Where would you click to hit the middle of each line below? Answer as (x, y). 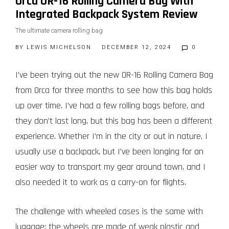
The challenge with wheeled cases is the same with (109, 211)
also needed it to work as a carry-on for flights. (101, 182)
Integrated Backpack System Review (107, 14)
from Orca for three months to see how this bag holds (114, 90)
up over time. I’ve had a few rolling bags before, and (110, 106)
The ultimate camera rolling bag (59, 30)
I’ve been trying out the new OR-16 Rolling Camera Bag (114, 75)
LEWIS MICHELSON (59, 47)
